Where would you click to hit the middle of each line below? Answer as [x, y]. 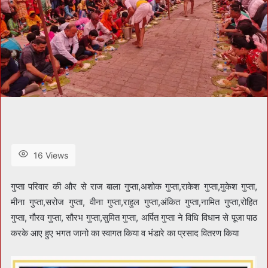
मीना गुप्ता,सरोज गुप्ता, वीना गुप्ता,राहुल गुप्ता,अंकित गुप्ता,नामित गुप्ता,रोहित [134, 202]
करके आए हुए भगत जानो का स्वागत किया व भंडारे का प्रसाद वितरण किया [125, 233]
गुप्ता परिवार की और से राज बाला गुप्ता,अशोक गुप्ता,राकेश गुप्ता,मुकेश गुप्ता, [134, 186]
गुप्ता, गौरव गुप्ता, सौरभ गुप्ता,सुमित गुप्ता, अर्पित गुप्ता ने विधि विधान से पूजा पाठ [134, 217]
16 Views [51, 155]
